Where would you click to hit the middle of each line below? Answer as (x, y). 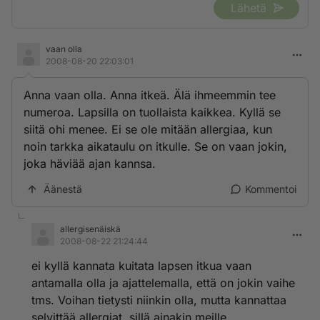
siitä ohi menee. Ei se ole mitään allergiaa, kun (148, 129)
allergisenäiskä (90, 229)
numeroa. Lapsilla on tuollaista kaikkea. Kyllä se (152, 112)
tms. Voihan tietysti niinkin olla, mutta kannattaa (159, 300)
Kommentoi (271, 189)
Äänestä (63, 189)
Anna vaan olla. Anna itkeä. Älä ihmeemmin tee (150, 95)
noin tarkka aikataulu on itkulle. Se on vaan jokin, (155, 146)
